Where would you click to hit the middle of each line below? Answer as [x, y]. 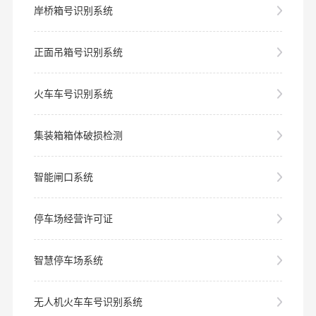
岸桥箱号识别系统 [73, 11]
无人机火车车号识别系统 [88, 302]
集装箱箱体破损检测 [78, 135]
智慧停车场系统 [68, 260]
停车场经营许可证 [73, 219]
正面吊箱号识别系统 [78, 52]
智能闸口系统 [63, 177]
